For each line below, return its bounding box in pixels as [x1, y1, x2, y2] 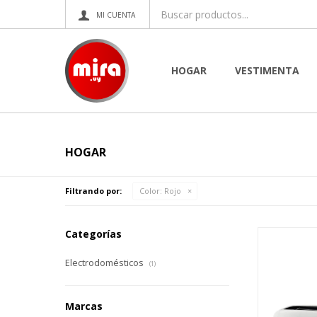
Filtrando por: [65, 185, 122, 196]
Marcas [65, 299, 103, 313]
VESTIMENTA [235, 64, 299, 77]
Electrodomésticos [65, 256, 146, 269]
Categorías [65, 227, 122, 241]
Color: [139, 185, 162, 196]
